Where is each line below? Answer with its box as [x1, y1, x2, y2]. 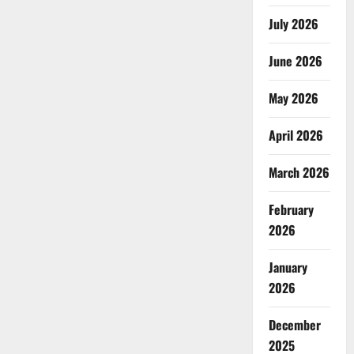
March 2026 [268, 163, 330, 182]
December [268, 315, 321, 334]
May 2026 [268, 88, 318, 107]
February [268, 200, 314, 219]
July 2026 [268, 14, 318, 33]
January [268, 258, 307, 277]
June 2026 [268, 51, 322, 70]
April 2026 [268, 126, 323, 145]
